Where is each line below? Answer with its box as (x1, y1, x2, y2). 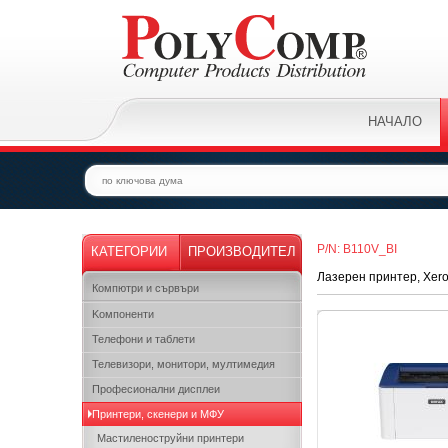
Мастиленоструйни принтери (97, 432, 244, 444)
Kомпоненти (92, 308, 154, 320)
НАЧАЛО (368, 114, 422, 129)
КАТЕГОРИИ (91, 244, 167, 259)
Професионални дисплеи (92, 383, 220, 395)
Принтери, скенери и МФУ (92, 408, 224, 420)
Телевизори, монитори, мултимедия (92, 358, 275, 370)
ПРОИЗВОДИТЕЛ (188, 244, 296, 259)
